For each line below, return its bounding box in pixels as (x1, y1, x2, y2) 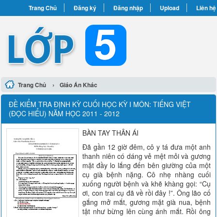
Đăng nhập (113, 3, 143, 12)
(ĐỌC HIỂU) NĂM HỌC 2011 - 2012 (9, 108, 120, 118)
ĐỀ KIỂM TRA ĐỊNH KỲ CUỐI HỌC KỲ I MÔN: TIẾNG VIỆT (9, 99, 191, 109)
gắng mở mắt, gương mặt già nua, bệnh (82, 197, 211, 207)
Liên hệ (196, 3, 216, 12)
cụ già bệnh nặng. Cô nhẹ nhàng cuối (82, 170, 211, 179)
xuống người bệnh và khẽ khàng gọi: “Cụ (82, 179, 211, 188)
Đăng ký (73, 3, 96, 12)
